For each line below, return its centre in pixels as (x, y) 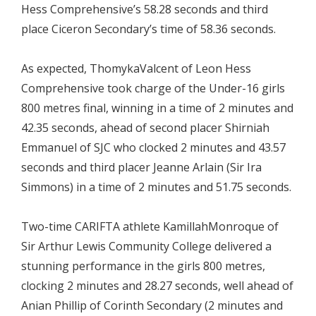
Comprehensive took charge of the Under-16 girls (153, 89)
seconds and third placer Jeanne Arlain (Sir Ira (141, 168)
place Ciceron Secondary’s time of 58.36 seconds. (148, 29)
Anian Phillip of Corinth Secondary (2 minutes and (152, 306)
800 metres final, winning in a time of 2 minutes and (157, 108)
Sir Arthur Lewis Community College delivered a (146, 247)
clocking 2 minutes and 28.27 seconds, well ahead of (157, 286)
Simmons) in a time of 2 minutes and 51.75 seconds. (156, 187)
